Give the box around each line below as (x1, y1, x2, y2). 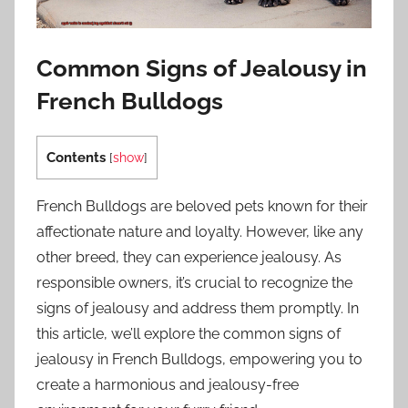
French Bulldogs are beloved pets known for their (36, 197, 368, 215)
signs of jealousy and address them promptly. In (36, 299, 359, 317)
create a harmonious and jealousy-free (36, 375, 299, 393)
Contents (46, 148, 106, 166)
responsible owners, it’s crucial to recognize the (36, 273, 352, 291)
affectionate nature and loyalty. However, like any (36, 222, 363, 240)
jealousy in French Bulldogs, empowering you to (36, 350, 362, 368)
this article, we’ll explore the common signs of (36, 324, 341, 342)
